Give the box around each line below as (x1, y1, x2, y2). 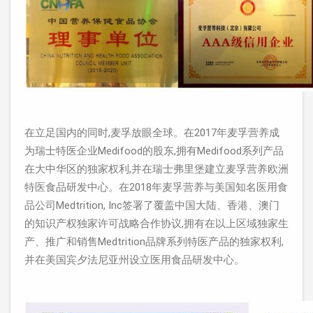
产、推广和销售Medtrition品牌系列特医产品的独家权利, (24, 235, 284, 248)
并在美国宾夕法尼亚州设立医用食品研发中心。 (24, 254, 245, 266)
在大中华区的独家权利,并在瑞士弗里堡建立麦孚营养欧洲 (24, 163, 289, 175)
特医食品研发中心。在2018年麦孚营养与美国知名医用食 (24, 181, 288, 194)
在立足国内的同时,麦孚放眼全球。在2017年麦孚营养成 (24, 126, 279, 139)
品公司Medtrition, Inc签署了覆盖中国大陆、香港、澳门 (24, 199, 279, 212)
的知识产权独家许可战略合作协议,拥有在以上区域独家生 (24, 217, 289, 230)
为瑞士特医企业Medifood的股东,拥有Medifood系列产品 (24, 145, 284, 157)
